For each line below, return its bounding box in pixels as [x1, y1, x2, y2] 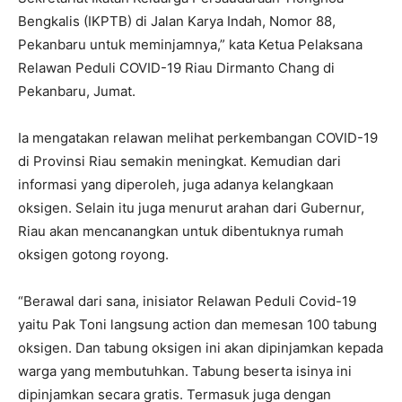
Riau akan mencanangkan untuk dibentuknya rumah [18, 223, 344, 240]
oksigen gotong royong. [18, 246, 169, 263]
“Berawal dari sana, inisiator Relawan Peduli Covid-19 [18, 293, 356, 310]
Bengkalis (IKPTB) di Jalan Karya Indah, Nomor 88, [18, 13, 336, 30]
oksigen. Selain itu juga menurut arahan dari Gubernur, [18, 199, 364, 216]
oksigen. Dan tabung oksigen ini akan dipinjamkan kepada [18, 339, 383, 356]
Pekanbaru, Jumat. [18, 83, 135, 100]
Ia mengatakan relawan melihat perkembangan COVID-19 [18, 129, 378, 146]
